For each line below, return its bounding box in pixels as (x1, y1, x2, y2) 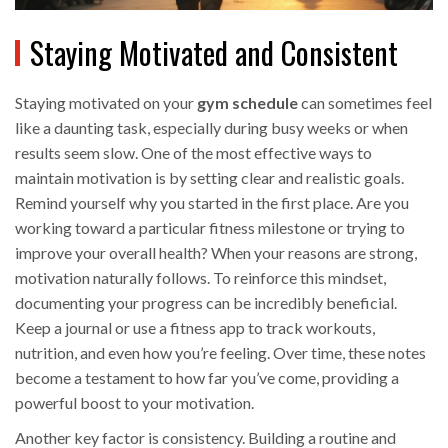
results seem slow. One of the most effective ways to (15, 143, 372, 163)
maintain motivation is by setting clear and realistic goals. (15, 168, 404, 188)
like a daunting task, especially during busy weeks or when (15, 118, 408, 138)
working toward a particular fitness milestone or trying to (15, 218, 405, 238)
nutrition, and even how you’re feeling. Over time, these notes (15, 343, 426, 363)
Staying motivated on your (15, 93, 197, 113)
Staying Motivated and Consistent (30, 30, 398, 76)
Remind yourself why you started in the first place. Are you (15, 193, 409, 213)
